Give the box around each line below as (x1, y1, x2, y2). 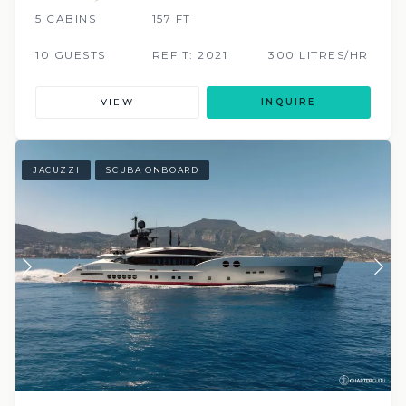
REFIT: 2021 (151, 47, 228, 62)
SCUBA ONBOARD (106, 165, 199, 176)
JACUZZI (33, 165, 81, 176)
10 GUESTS (35, 47, 106, 62)
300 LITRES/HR (268, 47, 369, 62)
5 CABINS (35, 11, 96, 25)
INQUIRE (261, 95, 316, 108)
